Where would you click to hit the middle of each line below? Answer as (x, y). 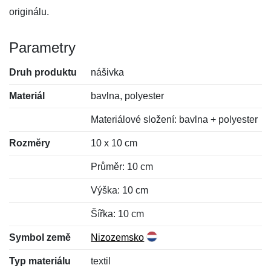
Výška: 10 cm (120, 190)
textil (101, 261)
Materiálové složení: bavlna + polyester (175, 119)
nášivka (108, 72)
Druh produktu (43, 72)
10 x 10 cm (114, 143)
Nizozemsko (118, 237)
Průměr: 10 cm (122, 167)
